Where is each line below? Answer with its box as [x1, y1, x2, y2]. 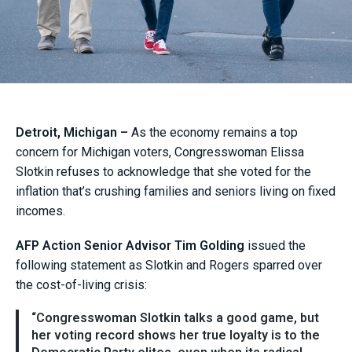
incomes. [16, 203, 65, 218]
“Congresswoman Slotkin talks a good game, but [31, 310, 319, 326]
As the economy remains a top [128, 124, 298, 140]
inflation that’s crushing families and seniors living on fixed [16, 183, 335, 199]
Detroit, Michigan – [16, 124, 128, 140]
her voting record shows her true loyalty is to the [31, 328, 320, 343]
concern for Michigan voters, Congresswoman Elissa [16, 144, 304, 159]
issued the [244, 238, 306, 254]
